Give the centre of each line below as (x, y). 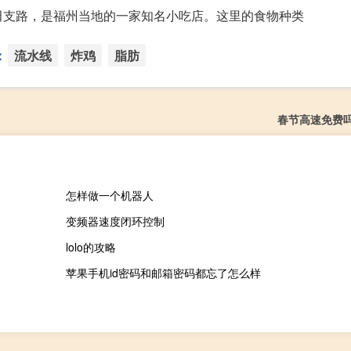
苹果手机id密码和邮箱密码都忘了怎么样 (163, 273)
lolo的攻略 (90, 247)
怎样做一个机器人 (109, 195)
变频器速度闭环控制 (115, 221)
